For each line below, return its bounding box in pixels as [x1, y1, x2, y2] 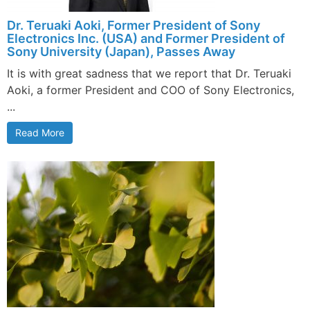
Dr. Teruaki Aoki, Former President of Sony [7, 17, 260, 33]
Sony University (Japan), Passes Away [7, 44, 235, 59]
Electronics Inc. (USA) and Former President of [7, 30, 285, 46]
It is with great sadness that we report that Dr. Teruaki [7, 66, 291, 80]
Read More [15, 126, 64, 138]
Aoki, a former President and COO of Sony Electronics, [7, 82, 294, 97]
